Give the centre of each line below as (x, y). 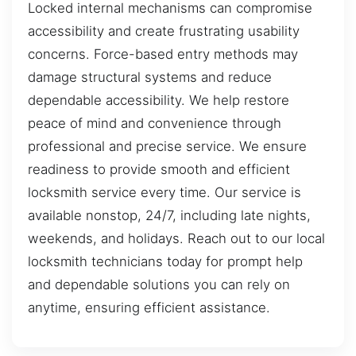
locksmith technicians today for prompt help (165, 262)
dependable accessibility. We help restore (159, 101)
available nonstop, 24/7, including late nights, (169, 216)
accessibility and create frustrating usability (164, 31)
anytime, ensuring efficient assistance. (149, 308)
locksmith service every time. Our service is (164, 193)
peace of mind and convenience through (155, 124)
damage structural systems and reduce (150, 77)
